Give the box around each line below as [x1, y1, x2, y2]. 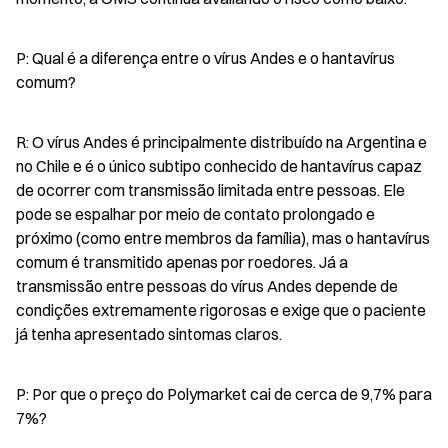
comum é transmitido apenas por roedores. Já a [16, 252, 348, 272]
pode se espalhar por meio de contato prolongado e [16, 204, 375, 224]
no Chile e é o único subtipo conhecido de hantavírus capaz [16, 156, 422, 176]
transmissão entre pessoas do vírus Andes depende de [16, 276, 398, 296]
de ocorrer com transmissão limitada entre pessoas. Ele [16, 180, 405, 200]
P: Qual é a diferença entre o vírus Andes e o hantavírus [16, 48, 395, 68]
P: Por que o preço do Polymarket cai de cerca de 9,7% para [16, 384, 432, 404]
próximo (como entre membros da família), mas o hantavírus [16, 228, 430, 248]
